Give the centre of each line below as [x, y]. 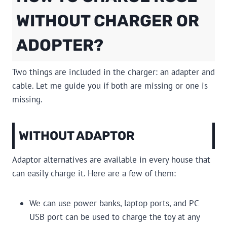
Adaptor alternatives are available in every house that [111, 160]
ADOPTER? [60, 45]
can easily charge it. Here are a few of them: [94, 174]
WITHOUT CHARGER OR [108, 21]
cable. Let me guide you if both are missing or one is [110, 86]
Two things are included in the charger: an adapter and [113, 72]
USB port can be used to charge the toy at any [115, 217]
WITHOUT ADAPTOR [77, 136]
